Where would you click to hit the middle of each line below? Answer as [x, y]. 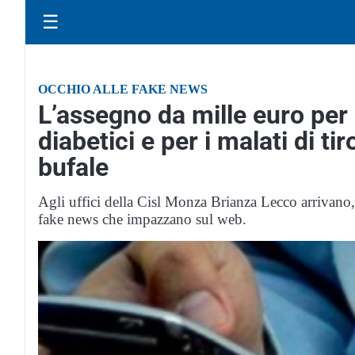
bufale [73, 167]
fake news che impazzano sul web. [142, 219]
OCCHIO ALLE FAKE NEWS [123, 89]
